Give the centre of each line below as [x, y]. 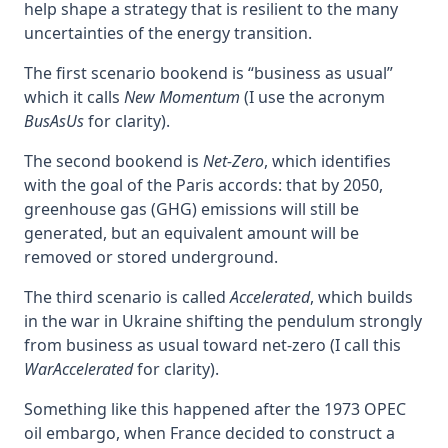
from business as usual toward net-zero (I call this [212, 344]
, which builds [361, 296]
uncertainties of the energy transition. [168, 32]
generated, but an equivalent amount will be [191, 232]
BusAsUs [54, 120]
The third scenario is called [127, 296]
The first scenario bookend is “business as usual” [208, 72]
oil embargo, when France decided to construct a [209, 432]
